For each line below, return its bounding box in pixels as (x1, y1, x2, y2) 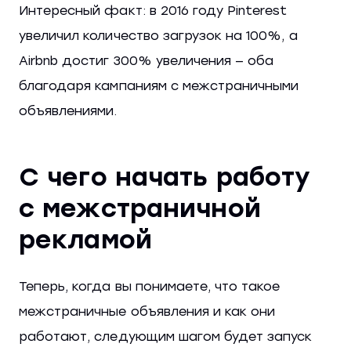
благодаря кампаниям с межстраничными (19, 78, 299, 94)
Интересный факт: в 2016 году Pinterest (19, 3, 288, 19)
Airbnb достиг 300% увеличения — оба (19, 53, 274, 69)
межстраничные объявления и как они (19, 304, 276, 320)
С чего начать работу (19, 162, 311, 193)
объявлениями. (19, 103, 118, 119)
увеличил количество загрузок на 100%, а (19, 28, 298, 44)
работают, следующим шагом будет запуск (19, 329, 313, 345)
